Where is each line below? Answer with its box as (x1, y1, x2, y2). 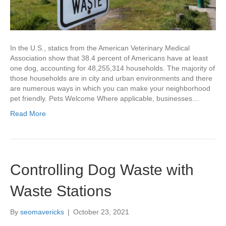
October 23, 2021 (73, 208, 129, 216)
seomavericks (20, 208, 64, 216)
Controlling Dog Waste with (10, 161, 194, 179)
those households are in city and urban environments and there (10, 74, 212, 83)
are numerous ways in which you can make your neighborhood (10, 84, 210, 93)
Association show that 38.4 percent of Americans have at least (10, 54, 208, 63)
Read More (10, 109, 46, 118)
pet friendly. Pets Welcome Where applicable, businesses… (10, 94, 199, 103)
